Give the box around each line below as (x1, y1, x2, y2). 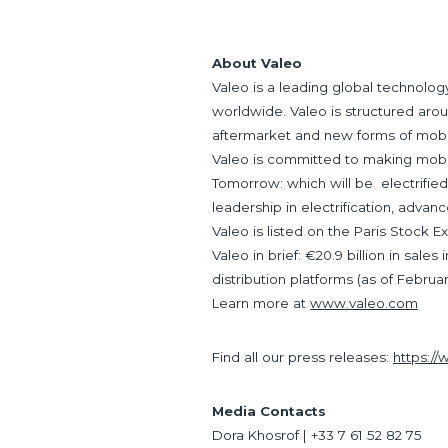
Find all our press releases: (212, 349, 393, 365)
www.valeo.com (310, 295, 418, 311)
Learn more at (212, 295, 310, 311)
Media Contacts (212, 403, 326, 419)
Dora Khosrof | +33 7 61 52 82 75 (212, 427, 422, 443)
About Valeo (212, 55, 302, 71)
